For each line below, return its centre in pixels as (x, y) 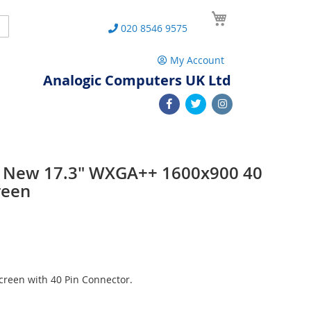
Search (17, 25)
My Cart (249, 13)
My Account (197, 60)
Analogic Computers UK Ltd (137, 80)
